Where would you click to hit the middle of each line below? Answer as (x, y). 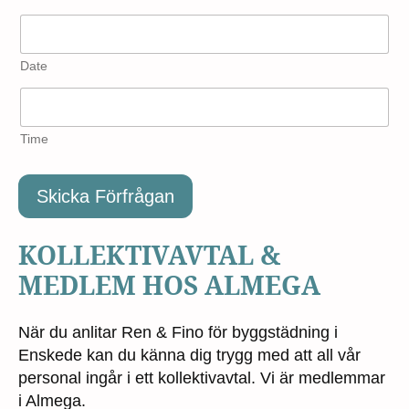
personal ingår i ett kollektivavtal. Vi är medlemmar (202, 378)
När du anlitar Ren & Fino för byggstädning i (178, 333)
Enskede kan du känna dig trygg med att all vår (189, 356)
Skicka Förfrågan (105, 196)
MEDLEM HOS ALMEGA (169, 284)
